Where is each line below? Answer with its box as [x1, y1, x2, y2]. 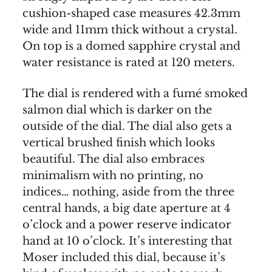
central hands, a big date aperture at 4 [22, 201, 231, 215]
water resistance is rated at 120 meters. [22, 55, 235, 69]
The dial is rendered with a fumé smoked [22, 86, 248, 100]
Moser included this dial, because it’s [22, 250, 225, 264]
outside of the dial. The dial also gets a [22, 119, 232, 133]
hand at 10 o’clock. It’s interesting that [22, 234, 233, 248]
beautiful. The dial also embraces [22, 152, 205, 166]
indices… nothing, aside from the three [22, 185, 234, 199]
